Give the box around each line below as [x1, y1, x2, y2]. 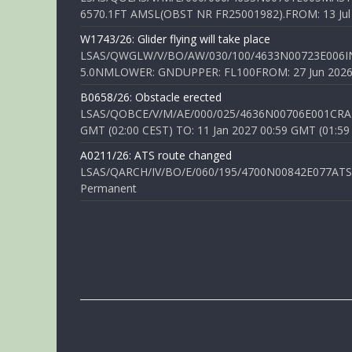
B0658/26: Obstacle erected [80, 90, 222, 104]
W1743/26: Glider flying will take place [80, 31, 270, 46]
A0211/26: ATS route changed [80, 148, 232, 163]
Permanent [80, 181, 137, 196]
